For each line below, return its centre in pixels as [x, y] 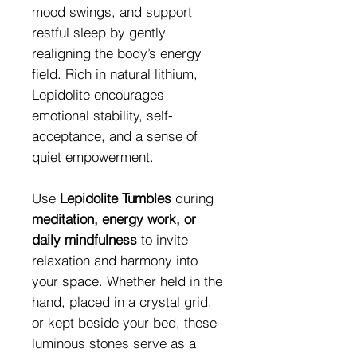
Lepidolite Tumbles [116, 198]
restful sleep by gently [99, 32]
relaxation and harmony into [115, 260]
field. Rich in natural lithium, [115, 73]
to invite [163, 239]
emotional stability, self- [102, 115]
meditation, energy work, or [114, 218]
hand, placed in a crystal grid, [122, 301]
